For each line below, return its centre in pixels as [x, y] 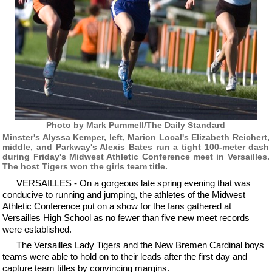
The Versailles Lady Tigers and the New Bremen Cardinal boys [140, 245]
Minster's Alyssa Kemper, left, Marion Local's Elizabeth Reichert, [136, 137]
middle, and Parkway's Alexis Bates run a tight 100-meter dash [136, 147]
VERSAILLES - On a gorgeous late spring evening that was [133, 183]
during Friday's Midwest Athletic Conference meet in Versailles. [136, 156]
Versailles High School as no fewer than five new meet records [126, 217]
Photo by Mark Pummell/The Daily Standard [136, 125]
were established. [37, 229]
